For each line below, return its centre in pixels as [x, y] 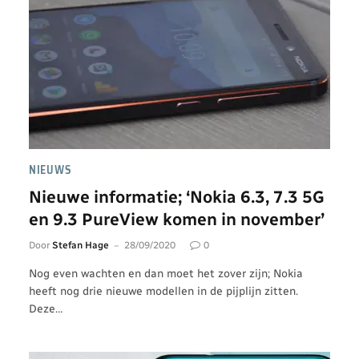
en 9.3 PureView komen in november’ [177, 219]
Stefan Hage [81, 245]
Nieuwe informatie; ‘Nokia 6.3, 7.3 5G [177, 196]
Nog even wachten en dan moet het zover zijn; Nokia [166, 273]
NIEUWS [50, 169]
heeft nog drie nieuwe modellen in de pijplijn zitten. [163, 291]
